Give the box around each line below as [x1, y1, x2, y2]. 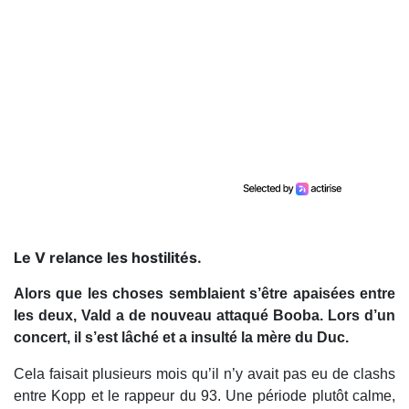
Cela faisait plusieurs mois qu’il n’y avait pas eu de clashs [14, 366, 395, 382]
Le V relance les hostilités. [14, 248, 202, 267]
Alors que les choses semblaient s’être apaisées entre [14, 286, 395, 301]
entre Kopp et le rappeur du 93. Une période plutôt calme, [14, 388, 395, 404]
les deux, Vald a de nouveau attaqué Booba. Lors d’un [14, 308, 395, 323]
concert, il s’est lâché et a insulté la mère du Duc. [14, 330, 349, 345]
